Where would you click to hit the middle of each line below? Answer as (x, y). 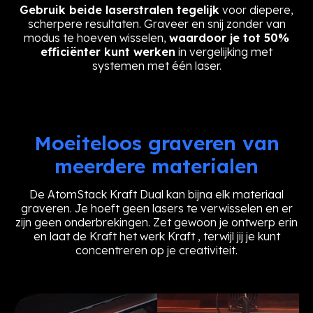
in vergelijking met (224, 51)
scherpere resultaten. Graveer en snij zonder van (156, 23)
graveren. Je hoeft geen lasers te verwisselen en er (156, 208)
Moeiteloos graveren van (156, 143)
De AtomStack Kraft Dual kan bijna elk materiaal (156, 194)
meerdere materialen (156, 166)
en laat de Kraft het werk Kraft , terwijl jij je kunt (156, 236)
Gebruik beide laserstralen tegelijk (119, 9)
